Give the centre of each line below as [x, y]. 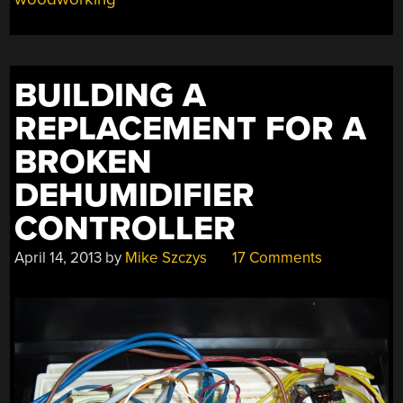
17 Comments [276, 258]
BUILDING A [111, 96]
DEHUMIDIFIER [135, 196]
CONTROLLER [125, 229]
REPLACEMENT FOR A [191, 130]
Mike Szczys [166, 258]
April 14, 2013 [58, 258]
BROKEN [84, 163]
